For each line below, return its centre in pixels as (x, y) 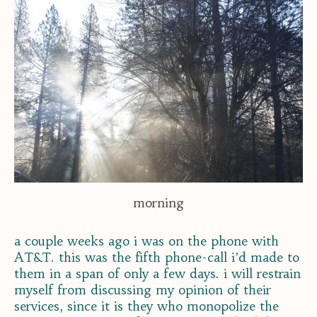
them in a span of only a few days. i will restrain (157, 274)
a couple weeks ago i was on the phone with (146, 241)
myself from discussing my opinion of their (143, 290)
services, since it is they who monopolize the (146, 306)
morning (158, 203)
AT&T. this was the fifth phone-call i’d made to (157, 258)
